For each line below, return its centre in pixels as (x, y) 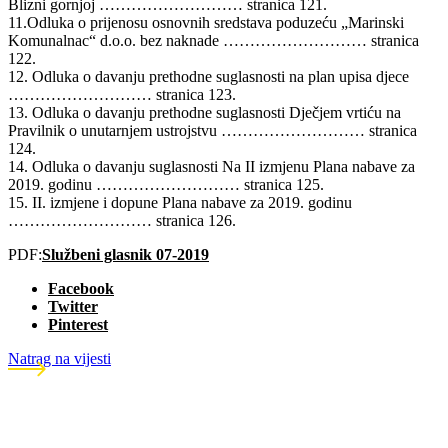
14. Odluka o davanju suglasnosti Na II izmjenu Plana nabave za (211, 166)
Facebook (81, 288)
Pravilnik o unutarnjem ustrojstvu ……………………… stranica (212, 130)
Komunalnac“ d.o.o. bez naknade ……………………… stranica (213, 40)
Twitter (73, 306)
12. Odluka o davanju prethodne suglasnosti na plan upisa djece (208, 76)
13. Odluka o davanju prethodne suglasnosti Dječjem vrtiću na (204, 112)
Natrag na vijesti (59, 358)
